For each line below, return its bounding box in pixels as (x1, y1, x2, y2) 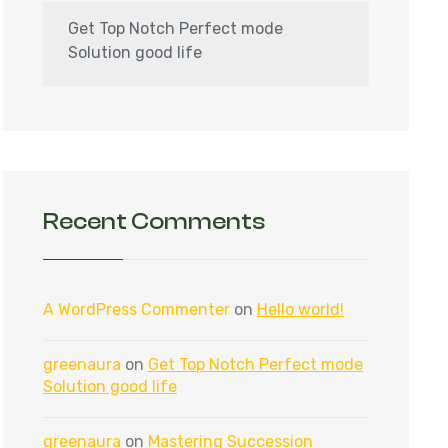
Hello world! (257, 300, 344, 319)
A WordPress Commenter (43, 300, 230, 319)
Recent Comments (43, 208, 265, 235)
